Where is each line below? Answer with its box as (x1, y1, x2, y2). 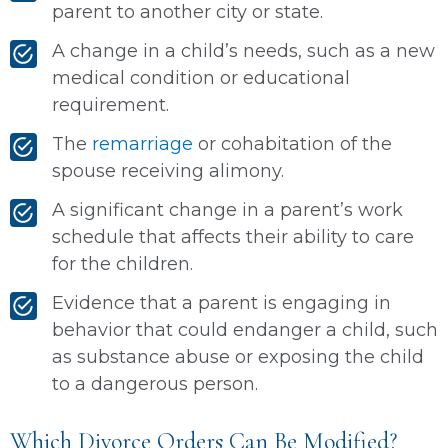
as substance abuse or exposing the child (52, 345, 424, 368)
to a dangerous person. (52, 372, 258, 395)
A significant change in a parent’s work (52, 198, 403, 221)
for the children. (52, 252, 193, 275)
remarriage (92, 132, 193, 155)
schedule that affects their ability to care (52, 225, 414, 248)
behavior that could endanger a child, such (52, 318, 438, 341)
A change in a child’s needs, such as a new (52, 39, 435, 62)
